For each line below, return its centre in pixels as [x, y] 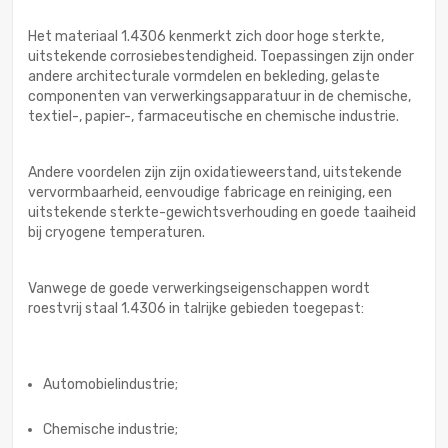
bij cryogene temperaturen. [116, 233]
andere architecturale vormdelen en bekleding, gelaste [204, 77]
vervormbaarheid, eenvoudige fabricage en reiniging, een [210, 193]
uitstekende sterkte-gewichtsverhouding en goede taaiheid [222, 213]
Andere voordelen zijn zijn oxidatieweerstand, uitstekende [215, 173]
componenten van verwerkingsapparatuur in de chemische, [219, 97]
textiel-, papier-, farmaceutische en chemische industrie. [213, 117]
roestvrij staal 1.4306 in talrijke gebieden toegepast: [196, 309]
